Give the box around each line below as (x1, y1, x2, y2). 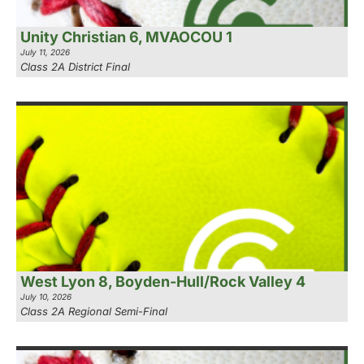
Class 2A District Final (20, 60, 130, 74)
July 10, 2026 (20, 292, 71, 302)
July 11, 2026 (20, 47, 70, 58)
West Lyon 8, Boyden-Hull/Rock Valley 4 (20, 273, 305, 291)
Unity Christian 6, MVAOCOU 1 (20, 28, 232, 46)
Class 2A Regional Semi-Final (20, 305, 167, 318)
